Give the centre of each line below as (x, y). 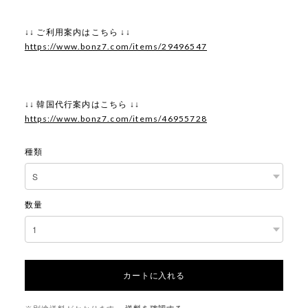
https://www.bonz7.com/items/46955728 (116, 119)
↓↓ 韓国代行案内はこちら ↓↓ (82, 104)
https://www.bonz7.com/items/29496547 (116, 47)
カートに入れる (154, 275)
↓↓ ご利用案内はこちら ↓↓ (77, 32)
